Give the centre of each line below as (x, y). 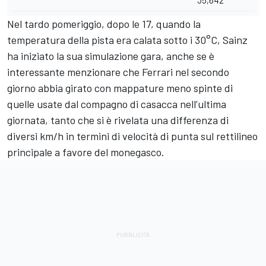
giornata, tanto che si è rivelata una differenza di (118, 120)
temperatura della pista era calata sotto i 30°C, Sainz (127, 39)
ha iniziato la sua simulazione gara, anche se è (111, 56)
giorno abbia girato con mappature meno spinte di (120, 88)
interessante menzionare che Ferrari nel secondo (118, 72)
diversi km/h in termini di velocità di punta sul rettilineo (132, 136)
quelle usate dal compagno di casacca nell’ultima (117, 104)
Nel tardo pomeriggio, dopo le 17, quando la (104, 23)
